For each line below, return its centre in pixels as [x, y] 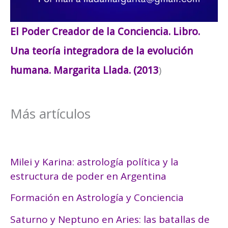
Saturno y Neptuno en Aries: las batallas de [110, 219]
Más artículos [50, 114]
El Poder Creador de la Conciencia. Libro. [105, 32]
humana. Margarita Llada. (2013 [84, 70]
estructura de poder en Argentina [88, 176]
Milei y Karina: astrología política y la [94, 162]
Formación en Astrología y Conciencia [97, 198]
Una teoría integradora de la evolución [102, 51]
